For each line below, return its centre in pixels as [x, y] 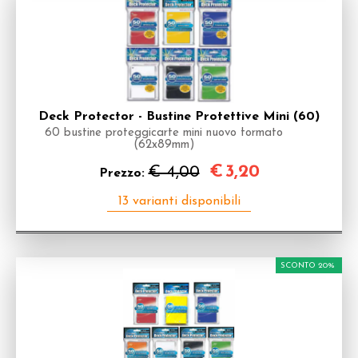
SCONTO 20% [308, 266]
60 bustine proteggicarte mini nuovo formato [164, 133]
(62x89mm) [164, 145]
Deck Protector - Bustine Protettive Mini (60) [179, 117]
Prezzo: [123, 173]
